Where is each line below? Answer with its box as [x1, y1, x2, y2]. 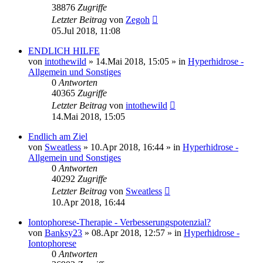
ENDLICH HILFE [28, 45, 100, 56]
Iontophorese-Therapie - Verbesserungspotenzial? [28, 217, 211, 227]
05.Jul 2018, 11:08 [52, 25, 120, 36]
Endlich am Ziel [28, 131, 87, 141]
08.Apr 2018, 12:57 [92, 227, 165, 238]
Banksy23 [45, 227, 82, 238]
